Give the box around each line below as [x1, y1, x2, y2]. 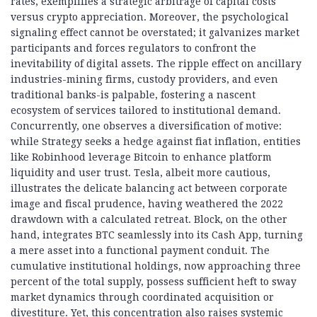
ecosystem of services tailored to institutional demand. [11, 105, 281, 117]
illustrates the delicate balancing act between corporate [11, 183, 287, 195]
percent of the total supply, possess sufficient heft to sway [11, 276, 296, 288]
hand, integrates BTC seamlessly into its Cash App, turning [11, 229, 303, 241]
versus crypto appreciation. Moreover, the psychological [11, 11, 289, 23]
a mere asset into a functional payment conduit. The [11, 245, 270, 257]
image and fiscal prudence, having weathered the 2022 [11, 198, 283, 210]
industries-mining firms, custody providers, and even [11, 74, 278, 86]
